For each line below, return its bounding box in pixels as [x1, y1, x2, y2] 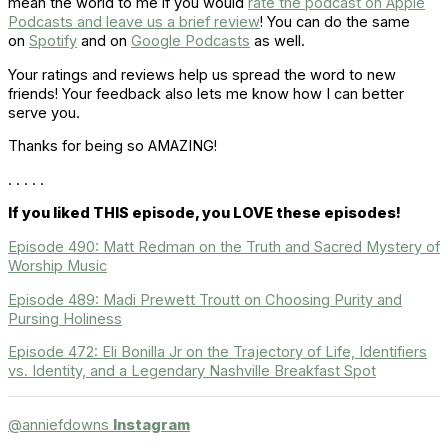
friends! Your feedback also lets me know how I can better [8, 84, 404, 103]
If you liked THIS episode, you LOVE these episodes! [8, 204, 401, 223]
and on [77, 32, 131, 51]
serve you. [8, 103, 80, 122]
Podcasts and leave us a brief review [8, 13, 260, 32]
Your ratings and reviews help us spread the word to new [8, 65, 396, 84]
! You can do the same [260, 13, 410, 32]
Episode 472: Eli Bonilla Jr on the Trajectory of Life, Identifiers [8, 343, 427, 362]
